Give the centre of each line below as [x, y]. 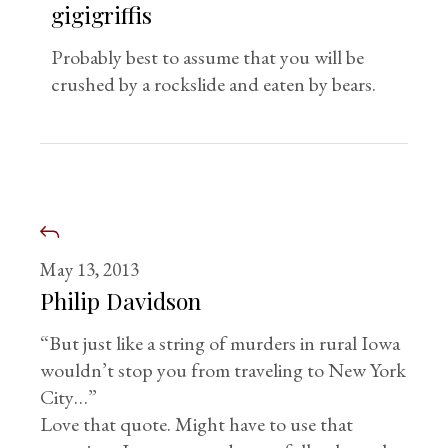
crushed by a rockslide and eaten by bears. [214, 84]
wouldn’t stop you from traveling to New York [223, 370]
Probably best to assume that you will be [208, 57]
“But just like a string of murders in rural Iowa [220, 343]
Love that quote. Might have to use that [197, 424]
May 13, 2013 [90, 269]
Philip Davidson [121, 300]
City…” [69, 397]
